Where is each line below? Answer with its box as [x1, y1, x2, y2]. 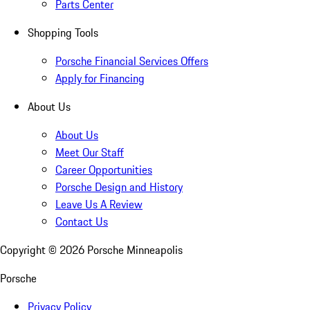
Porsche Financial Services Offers [55, 53, 208, 70]
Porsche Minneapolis [87, 241, 183, 259]
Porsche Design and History [55, 179, 183, 196]
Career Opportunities [55, 161, 152, 179]
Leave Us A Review [55, 196, 143, 213]
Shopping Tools [28, 24, 98, 42]
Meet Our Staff [55, 144, 124, 161]
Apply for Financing [55, 70, 145, 87]
